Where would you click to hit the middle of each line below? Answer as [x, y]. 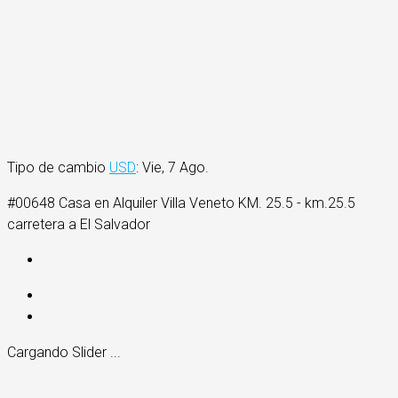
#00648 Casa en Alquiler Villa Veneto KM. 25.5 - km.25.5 [181, 203]
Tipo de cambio [58, 168]
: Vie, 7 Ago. [172, 168]
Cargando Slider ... [64, 353]
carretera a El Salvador [79, 225]
